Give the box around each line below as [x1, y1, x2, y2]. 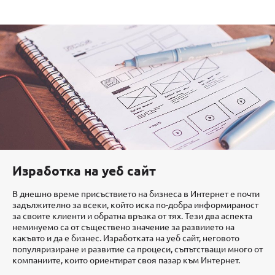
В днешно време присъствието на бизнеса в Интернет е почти [12, 188, 260, 199]
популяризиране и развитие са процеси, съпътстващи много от [12, 243, 263, 255]
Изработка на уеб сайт [12, 162, 156, 179]
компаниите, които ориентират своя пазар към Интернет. [12, 254, 240, 266]
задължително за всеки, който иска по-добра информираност [12, 199, 258, 211]
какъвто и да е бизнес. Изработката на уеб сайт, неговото [12, 232, 239, 244]
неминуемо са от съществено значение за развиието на [12, 221, 234, 233]
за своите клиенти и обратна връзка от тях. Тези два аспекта [12, 210, 252, 222]
